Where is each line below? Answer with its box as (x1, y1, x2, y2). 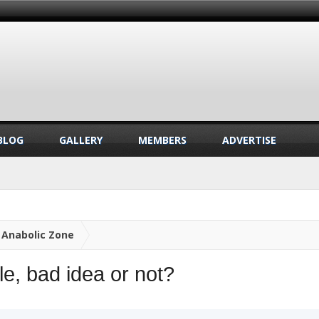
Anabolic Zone (1, 228, 74, 241)
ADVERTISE (222, 133, 276, 147)
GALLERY (59, 133, 103, 147)
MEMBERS (138, 133, 187, 147)
